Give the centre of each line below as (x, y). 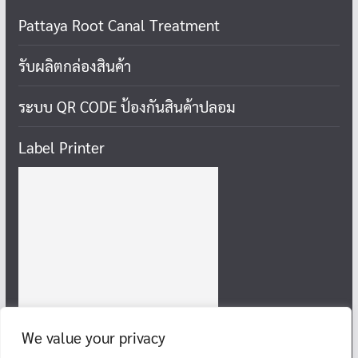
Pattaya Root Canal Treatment (119, 24)
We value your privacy (93, 337)
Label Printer (61, 147)
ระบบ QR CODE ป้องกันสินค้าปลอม (127, 106)
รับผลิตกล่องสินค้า (74, 65)
